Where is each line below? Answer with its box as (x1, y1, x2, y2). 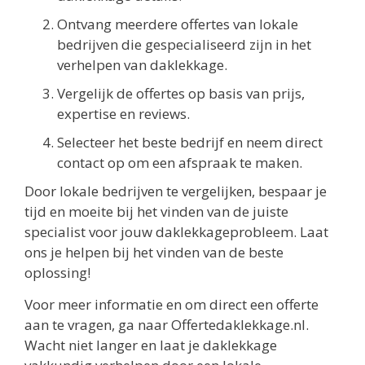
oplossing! (24, 262, 90, 282)
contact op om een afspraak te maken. (57, 152, 302, 172)
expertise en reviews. (57, 103, 190, 123)
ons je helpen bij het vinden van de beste (24, 242, 284, 262)
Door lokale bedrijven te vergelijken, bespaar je (24, 181, 327, 200)
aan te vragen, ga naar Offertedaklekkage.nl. (24, 315, 309, 335)
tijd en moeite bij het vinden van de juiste (24, 201, 288, 221)
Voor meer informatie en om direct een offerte (24, 295, 319, 314)
